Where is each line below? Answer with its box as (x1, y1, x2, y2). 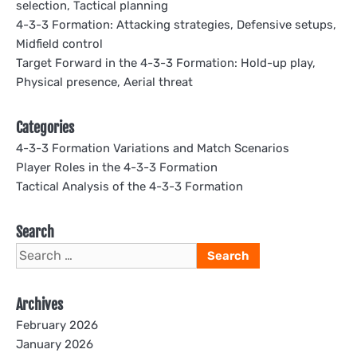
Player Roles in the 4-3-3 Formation (16, 159, 218, 175)
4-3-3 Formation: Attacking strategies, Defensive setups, (16, 17, 336, 32)
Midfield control (16, 36, 103, 51)
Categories (16, 118, 74, 136)
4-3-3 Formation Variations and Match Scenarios (16, 140, 289, 155)
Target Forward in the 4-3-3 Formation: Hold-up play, (16, 55, 316, 70)
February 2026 (16, 317, 98, 332)
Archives (16, 295, 63, 313)
